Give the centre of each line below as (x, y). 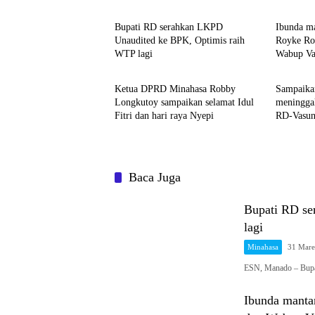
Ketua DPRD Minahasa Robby (175, 89)
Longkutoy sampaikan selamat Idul (184, 102)
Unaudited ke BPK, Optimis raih (180, 40)
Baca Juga (155, 177)
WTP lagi (134, 54)
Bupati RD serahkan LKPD (169, 27)
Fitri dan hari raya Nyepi (164, 116)
